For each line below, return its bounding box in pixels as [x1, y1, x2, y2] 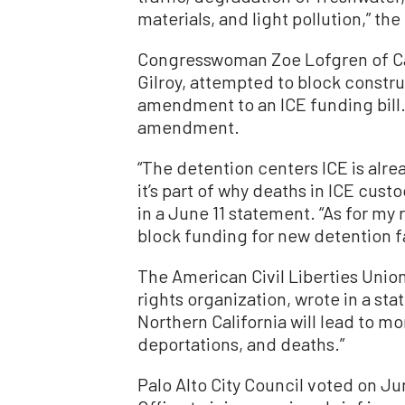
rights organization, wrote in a [137, 287, 374, 309]
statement [229, 201, 310, 223]
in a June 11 [137, 201, 229, 223]
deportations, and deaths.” [137, 332, 344, 354]
